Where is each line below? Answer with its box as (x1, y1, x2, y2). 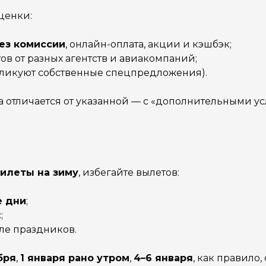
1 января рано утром (20, 252, 129, 264)
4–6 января (134, 252, 193, 264)
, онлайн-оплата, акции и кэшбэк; (65, 39, 232, 50)
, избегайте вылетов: (78, 167, 179, 178)
